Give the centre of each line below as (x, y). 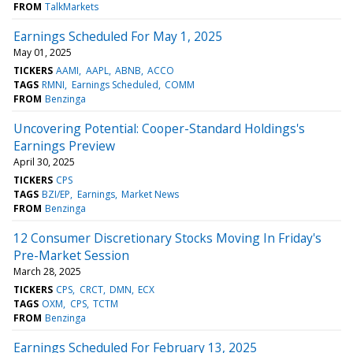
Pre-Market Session (71, 255)
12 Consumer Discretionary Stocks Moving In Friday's (167, 238)
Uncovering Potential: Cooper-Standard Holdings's (159, 128)
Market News (150, 194)
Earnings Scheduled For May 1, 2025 (118, 36)
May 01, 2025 (43, 52)
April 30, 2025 (44, 162)
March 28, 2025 (47, 271)
